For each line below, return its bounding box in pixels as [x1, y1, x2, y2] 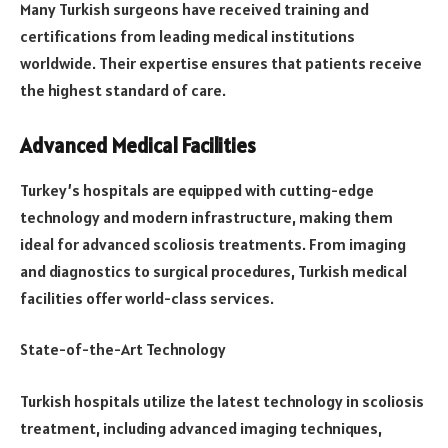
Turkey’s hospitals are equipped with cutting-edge [20, 179, 374, 200]
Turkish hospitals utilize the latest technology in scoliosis [20, 390, 424, 411]
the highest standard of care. [20, 79, 226, 100]
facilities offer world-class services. [20, 287, 274, 308]
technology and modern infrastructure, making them [20, 206, 393, 227]
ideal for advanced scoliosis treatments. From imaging [20, 233, 406, 254]
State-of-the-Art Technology [20, 339, 226, 360]
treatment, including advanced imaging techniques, [20, 417, 382, 438]
